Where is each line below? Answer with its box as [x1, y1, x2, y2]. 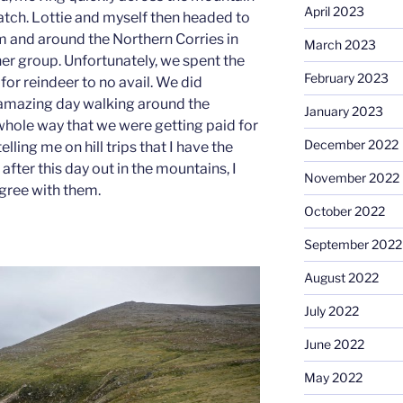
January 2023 [303, 103, 383, 119]
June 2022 [303, 336, 364, 352]
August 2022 [303, 269, 379, 285]
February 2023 [303, 69, 389, 85]
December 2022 [303, 136, 399, 152]
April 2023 [303, 3, 364, 19]
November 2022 [303, 169, 399, 185]
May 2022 [303, 369, 363, 385]
